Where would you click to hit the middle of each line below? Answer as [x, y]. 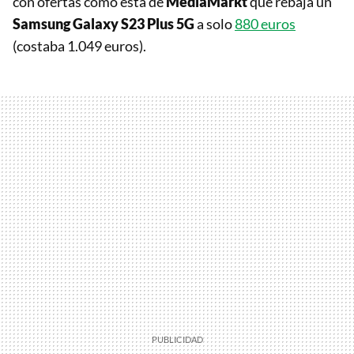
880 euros [265, 23]
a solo [216, 23]
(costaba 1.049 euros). [79, 45]
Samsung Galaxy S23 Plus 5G [105, 23]
